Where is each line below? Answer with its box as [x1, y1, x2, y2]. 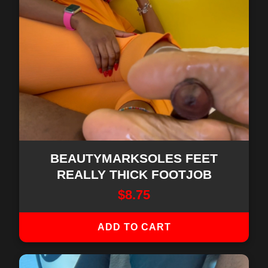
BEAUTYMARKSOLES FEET [50, 151, 218, 165]
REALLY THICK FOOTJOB [56, 167, 212, 181]
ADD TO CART [97, 222, 171, 232]
